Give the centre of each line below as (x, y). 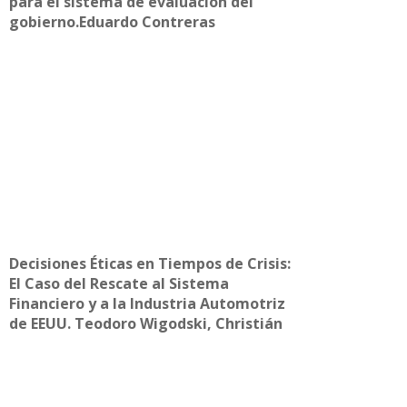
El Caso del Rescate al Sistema (119, 283)
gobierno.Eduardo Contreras (112, 21)
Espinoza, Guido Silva (85, 343)
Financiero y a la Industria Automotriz (147, 303)
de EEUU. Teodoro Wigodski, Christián (146, 323)
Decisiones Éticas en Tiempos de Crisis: (150, 263)
